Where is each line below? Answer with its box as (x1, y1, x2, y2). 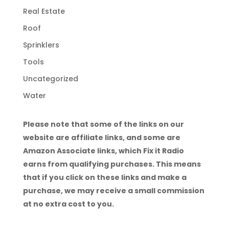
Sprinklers (22, 39, 59, 50)
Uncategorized (22, 73, 78, 84)
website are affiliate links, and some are (22, 132, 180, 143)
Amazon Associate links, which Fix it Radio (22, 145, 184, 156)
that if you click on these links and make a (22, 172, 187, 182)
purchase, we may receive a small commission (22, 185, 204, 196)
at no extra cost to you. (22, 198, 114, 209)
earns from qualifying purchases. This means (22, 158, 201, 169)
